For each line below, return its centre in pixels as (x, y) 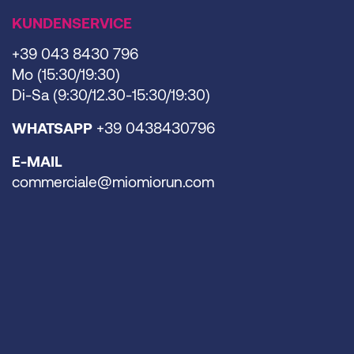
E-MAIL (37, 161)
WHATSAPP (52, 128)
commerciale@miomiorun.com (113, 182)
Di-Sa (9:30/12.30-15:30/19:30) (111, 95)
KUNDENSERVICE (72, 23)
